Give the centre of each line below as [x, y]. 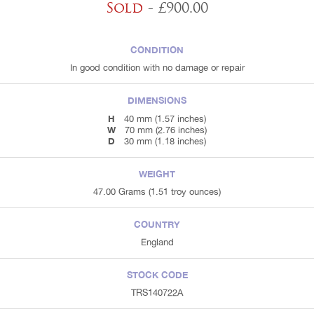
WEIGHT [157, 174]
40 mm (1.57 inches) [165, 119]
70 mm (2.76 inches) [166, 130]
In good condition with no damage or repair [157, 68]
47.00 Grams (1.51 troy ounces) [157, 192]
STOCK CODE [157, 275]
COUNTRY [157, 225]
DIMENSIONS [157, 101]
